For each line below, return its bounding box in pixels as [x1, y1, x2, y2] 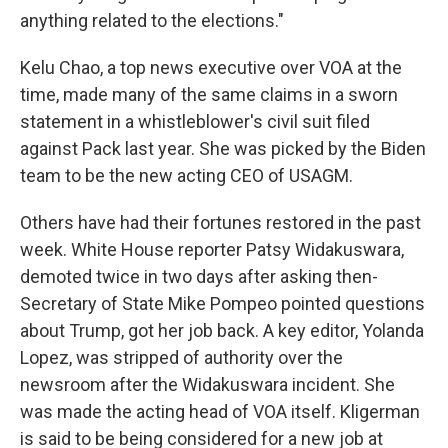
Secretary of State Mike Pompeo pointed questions [20, 292, 425, 314]
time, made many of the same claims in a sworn [20, 83, 398, 105]
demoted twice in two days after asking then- [20, 265, 378, 287]
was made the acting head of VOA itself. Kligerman [20, 400, 420, 422]
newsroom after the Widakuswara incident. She [20, 373, 395, 395]
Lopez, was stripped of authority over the [20, 346, 343, 368]
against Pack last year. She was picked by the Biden [20, 137, 426, 159]
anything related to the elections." [20, 9, 284, 31]
